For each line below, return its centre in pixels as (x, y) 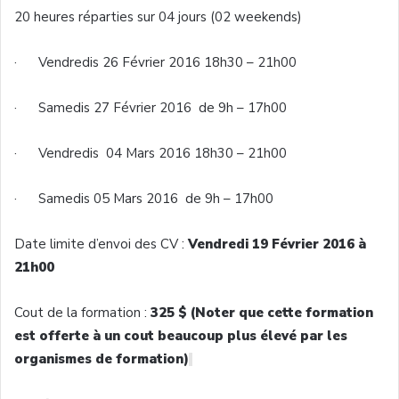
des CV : (159, 244)
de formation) (140, 358)
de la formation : (97, 312)
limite (67, 244)
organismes (53, 358)
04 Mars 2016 (147, 153)
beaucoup (191, 335)
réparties (106, 16)
